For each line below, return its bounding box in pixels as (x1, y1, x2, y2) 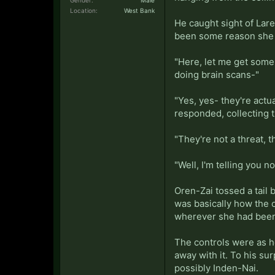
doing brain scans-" (174, 68, 259, 80)
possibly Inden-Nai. (174, 261, 258, 274)
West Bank (124, 6, 155, 14)
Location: (70, 6, 98, 14)
